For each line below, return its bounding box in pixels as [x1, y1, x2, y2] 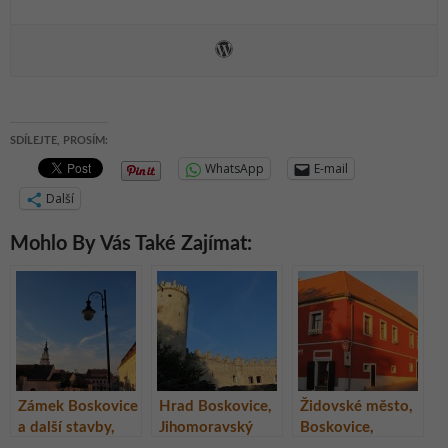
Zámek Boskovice [18, 399, 138, 415]
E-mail [314, 160, 348, 178]
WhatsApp [205, 160, 264, 178]
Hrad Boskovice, [159, 399, 272, 415]
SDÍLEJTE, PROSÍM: [10, 135, 108, 147]
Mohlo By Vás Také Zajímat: [10, 234, 252, 255]
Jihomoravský [159, 420, 253, 436]
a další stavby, [18, 420, 115, 436]
